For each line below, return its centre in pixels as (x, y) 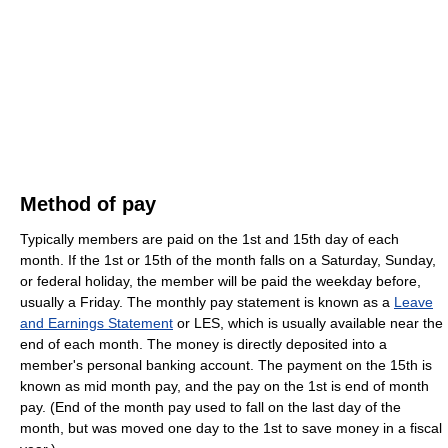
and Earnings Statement (96, 322)
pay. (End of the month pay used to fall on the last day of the (210, 406)
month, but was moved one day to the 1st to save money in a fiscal (231, 427)
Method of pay (88, 203)
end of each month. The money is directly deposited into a (203, 343)
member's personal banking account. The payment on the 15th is (226, 364)
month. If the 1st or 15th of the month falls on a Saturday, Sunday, (228, 259)
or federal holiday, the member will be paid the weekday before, (220, 280)
